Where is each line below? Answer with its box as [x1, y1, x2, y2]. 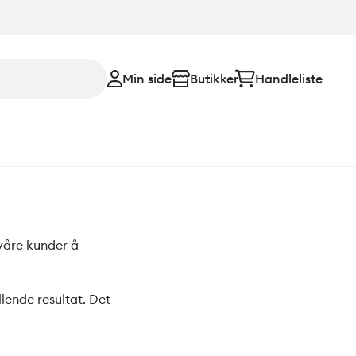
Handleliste [255, 70, 323, 87]
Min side [122, 70, 172, 87]
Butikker [190, 70, 238, 87]
